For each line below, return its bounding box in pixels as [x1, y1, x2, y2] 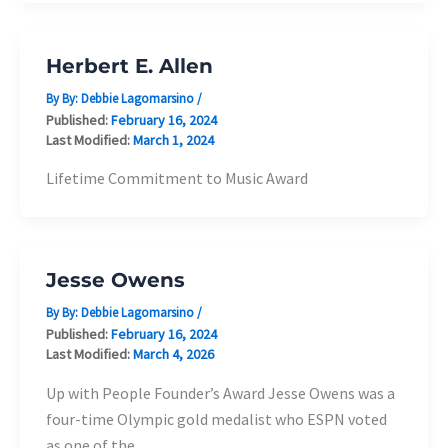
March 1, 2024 [132, 130, 214, 149]
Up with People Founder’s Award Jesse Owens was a [45, 382, 395, 403]
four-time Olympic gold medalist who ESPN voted [45, 408, 387, 429]
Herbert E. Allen [45, 53, 213, 78]
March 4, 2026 [132, 344, 214, 363]
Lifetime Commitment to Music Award [45, 168, 308, 189]
